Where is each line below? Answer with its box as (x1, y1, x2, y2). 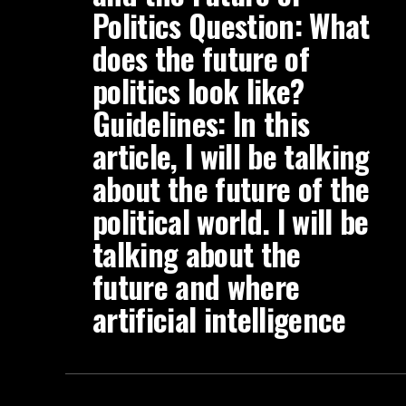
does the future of (92, 35, 309, 81)
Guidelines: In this (92, 101, 310, 146)
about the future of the (92, 166, 370, 211)
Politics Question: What (92, 3, 370, 48)
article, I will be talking (92, 133, 370, 179)
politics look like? (92, 68, 304, 113)
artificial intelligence (92, 296, 346, 342)
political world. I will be (92, 198, 369, 244)
